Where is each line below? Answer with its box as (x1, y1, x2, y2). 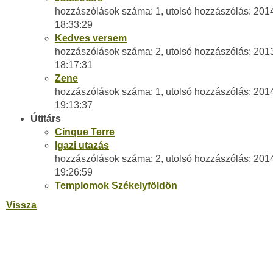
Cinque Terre (55, 127, 115, 137)
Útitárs (30, 113, 61, 124)
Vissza (6, 200, 37, 210)
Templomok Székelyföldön (55, 180, 177, 191)
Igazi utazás (55, 140, 109, 151)
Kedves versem (55, 33, 127, 43)
